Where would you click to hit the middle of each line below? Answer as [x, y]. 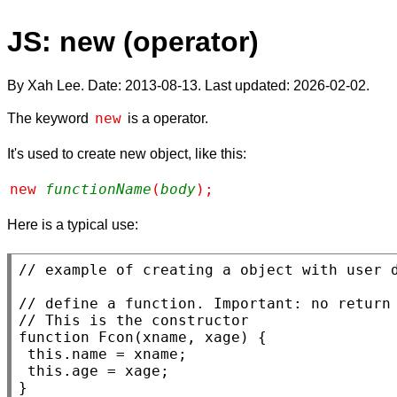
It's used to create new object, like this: [127, 153]
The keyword [50, 118]
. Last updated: [245, 85]
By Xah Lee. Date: [66, 85]
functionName [98, 189]
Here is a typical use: [73, 224]
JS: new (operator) [133, 42]
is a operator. [166, 118]
